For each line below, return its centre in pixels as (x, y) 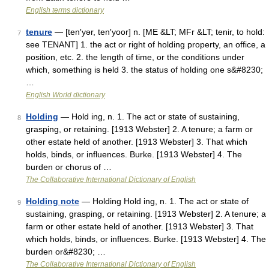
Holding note (53, 201)
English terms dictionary (65, 10)
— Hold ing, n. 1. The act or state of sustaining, (149, 116)
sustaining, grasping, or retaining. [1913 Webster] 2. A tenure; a (146, 214)
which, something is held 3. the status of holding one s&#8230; (144, 70)
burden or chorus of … (69, 167)
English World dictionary (65, 95)
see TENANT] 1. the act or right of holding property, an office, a (146, 44)
